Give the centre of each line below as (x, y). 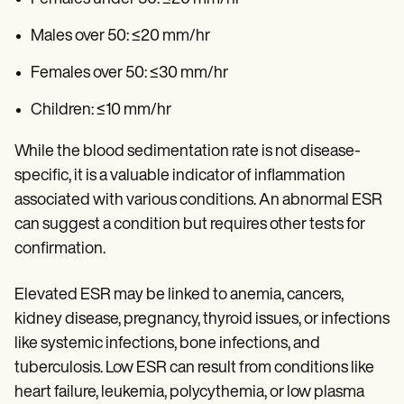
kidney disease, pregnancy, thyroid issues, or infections (202, 319)
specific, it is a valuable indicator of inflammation (180, 176)
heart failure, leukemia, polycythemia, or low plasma (189, 392)
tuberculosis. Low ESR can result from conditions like (194, 368)
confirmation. (60, 249)
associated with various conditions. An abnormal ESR (198, 200)
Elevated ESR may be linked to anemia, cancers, (179, 295)
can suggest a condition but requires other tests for (190, 225)
